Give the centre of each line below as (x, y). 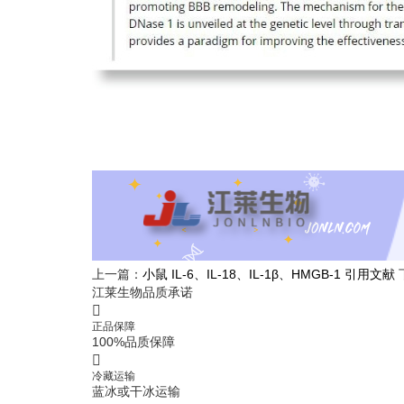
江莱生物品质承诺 (142, 292)
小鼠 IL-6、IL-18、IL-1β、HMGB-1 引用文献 (269, 274)
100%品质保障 (133, 342)
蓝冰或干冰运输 (136, 391)
